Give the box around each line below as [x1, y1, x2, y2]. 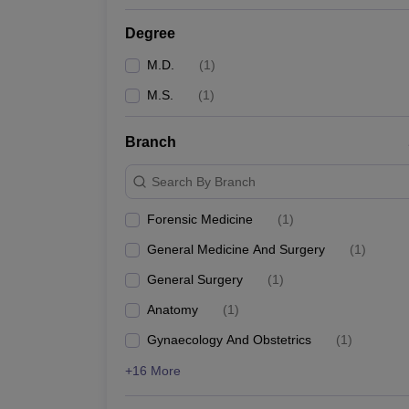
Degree [125, 26, 175, 41]
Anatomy [147, 302, 198, 317]
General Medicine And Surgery [147, 242, 325, 257]
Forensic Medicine [147, 212, 253, 226]
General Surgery [147, 272, 243, 287]
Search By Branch [152, 173, 256, 189]
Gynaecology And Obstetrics [147, 332, 311, 347]
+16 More [125, 363, 181, 378]
